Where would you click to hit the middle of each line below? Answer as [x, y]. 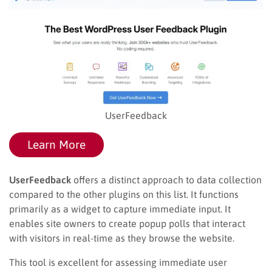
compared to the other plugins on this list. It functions [124, 194]
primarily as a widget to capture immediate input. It [120, 209]
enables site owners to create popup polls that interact [127, 223]
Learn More [56, 144]
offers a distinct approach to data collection [166, 179]
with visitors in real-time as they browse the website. [122, 238]
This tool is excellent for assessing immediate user [118, 262]
